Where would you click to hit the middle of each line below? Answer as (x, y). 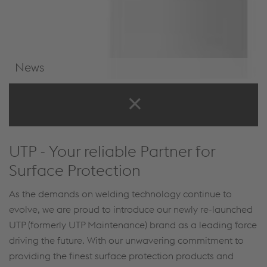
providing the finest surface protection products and (121, 256)
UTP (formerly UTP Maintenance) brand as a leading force (133, 225)
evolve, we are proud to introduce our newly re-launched (131, 209)
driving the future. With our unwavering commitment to (126, 240)
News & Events (56, 91)
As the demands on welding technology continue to (120, 194)
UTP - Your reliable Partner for (112, 151)
